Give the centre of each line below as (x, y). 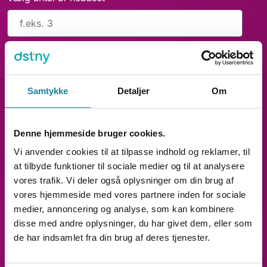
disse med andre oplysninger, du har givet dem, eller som (133, 223)
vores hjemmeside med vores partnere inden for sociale (130, 195)
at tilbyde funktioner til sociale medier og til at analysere (129, 166)
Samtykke (48, 91)
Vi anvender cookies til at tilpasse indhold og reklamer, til (132, 152)
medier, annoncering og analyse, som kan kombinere (124, 209)
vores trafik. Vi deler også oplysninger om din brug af (124, 180)
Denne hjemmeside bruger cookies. (89, 133)
